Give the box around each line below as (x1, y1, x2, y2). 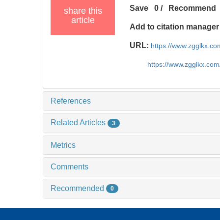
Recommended (51, 184, 106, 192)
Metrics (51, 140, 76, 149)
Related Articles (51, 118, 108, 127)
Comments (51, 162, 88, 171)
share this (63, 5, 102, 16)
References (51, 96, 91, 105)
